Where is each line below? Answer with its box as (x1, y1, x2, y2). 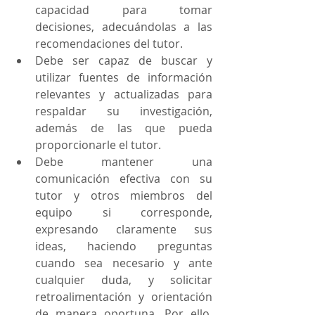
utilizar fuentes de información (35, 70, 212, 85)
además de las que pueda (35, 120, 212, 136)
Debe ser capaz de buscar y (35, 53, 212, 68)
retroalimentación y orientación (35, 289, 212, 304)
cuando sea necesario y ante (35, 255, 212, 271)
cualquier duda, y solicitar (35, 272, 212, 288)
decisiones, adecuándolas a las (35, 19, 212, 34)
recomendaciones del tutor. (35, 36, 183, 51)
